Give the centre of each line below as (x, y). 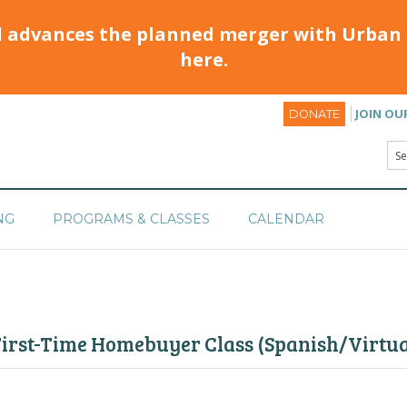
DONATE (314, 114)
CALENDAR (286, 219)
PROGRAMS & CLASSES (131, 219)
